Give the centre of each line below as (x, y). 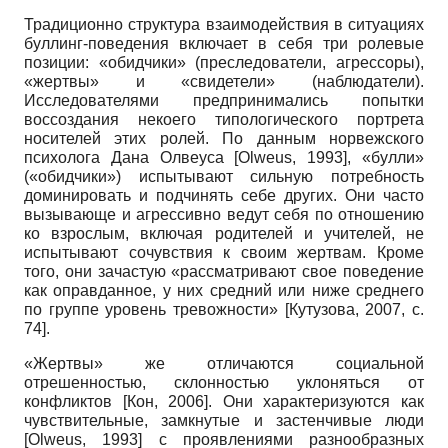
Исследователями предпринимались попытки (224, 101)
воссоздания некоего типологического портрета (224, 120)
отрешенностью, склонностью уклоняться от (224, 383)
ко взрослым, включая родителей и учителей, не (224, 234)
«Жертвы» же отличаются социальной (224, 364)
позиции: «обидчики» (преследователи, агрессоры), (224, 63)
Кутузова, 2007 (345, 310)
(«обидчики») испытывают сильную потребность (224, 177)
